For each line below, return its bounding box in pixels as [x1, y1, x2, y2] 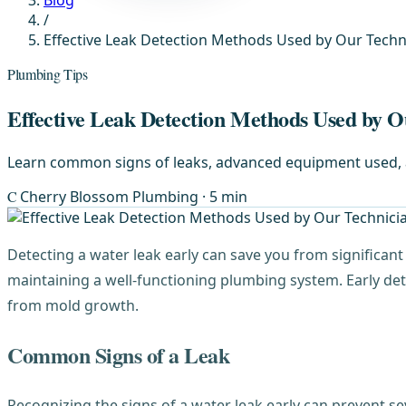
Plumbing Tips [7, 64, 88, 83]
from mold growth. [7, 295, 139, 315]
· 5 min [202, 186, 248, 207]
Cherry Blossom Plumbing [20, 186, 203, 207]
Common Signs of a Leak [7, 338, 230, 371]
